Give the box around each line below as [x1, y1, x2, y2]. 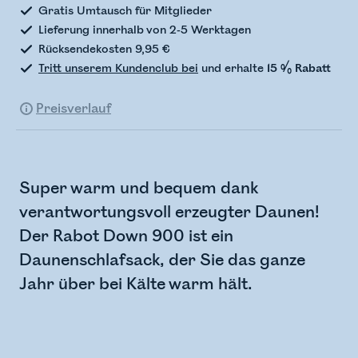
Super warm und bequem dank [19, 178, 258, 198]
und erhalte [198, 62, 267, 75]
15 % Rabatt [267, 62, 331, 75]
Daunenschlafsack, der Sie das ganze [19, 250, 305, 270]
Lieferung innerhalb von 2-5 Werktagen [38, 23, 251, 37]
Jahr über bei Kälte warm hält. [19, 274, 253, 294]
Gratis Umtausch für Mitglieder [38, 4, 212, 18]
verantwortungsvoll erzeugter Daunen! [19, 202, 320, 222]
